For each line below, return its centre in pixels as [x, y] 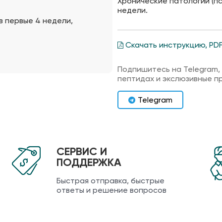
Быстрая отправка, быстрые [111, 180]
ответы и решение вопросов [111, 190]
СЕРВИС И [82, 151]
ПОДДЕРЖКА [89, 162]
